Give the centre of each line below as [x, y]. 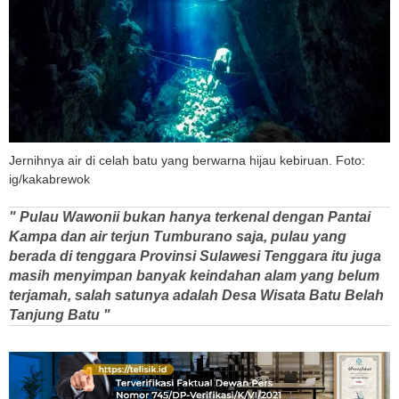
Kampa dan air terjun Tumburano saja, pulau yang [178, 237]
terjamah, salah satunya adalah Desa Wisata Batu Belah [196, 296]
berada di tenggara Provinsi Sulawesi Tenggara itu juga [195, 256]
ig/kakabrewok [49, 179]
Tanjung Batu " [60, 315]
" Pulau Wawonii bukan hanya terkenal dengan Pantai [190, 217]
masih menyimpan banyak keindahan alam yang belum [194, 276]
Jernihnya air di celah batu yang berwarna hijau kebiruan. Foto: [187, 161]
